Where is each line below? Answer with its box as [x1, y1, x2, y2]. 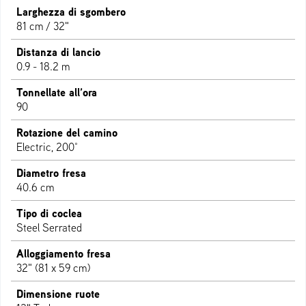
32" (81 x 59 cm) [16, 261, 90, 275]
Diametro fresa [16, 165, 86, 181]
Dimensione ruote [16, 286, 100, 302]
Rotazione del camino [16, 125, 117, 141]
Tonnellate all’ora [16, 85, 97, 100]
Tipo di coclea [16, 206, 82, 221]
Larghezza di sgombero [16, 4, 126, 20]
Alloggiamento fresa [16, 246, 111, 262]
